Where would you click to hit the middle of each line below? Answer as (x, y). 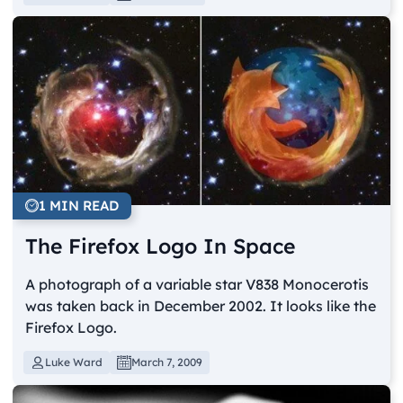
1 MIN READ (79, 205)
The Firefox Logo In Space (161, 246)
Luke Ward (74, 362)
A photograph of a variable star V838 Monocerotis (197, 284)
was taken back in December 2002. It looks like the (201, 305)
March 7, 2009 (167, 362)
